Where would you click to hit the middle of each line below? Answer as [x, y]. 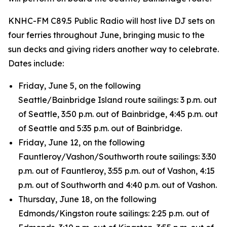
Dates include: [36, 63]
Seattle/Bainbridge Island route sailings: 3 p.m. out [118, 100]
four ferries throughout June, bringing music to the [106, 35]
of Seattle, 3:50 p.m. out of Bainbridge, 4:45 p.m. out [118, 114]
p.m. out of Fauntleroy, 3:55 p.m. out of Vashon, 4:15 [117, 171]
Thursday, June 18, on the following [87, 199]
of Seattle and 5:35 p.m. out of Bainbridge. [100, 128]
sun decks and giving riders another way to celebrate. [113, 49]
